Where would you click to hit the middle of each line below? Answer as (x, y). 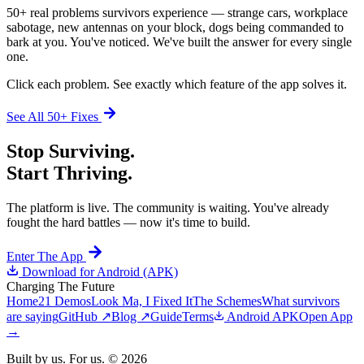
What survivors (301, 301)
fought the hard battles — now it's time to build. (128, 223)
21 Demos (65, 301)
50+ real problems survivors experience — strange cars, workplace (177, 13)
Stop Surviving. (71, 152)
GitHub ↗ (85, 317)
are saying (32, 317)
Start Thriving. (69, 173)
